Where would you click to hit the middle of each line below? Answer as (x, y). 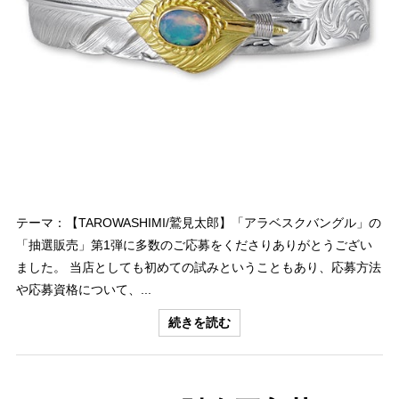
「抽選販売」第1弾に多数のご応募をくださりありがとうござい (194, 244)
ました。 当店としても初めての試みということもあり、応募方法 (199, 267)
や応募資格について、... (84, 289)
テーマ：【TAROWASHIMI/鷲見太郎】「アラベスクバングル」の (199, 222)
